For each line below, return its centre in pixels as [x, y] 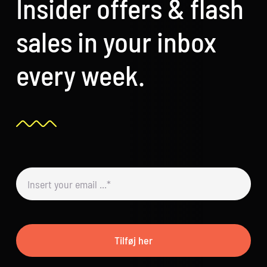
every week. [81, 75]
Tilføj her [133, 240]
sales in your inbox [117, 41]
